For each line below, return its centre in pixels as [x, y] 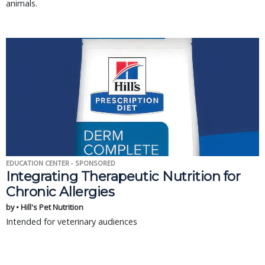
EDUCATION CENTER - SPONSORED [61, 163]
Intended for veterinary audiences [72, 222]
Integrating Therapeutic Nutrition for [123, 176]
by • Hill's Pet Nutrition [45, 207]
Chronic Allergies [60, 192]
